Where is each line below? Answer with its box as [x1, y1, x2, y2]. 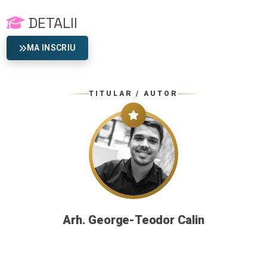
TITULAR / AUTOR [89, 89, 178, 98]
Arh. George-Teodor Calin [63, 213, 204, 228]
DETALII [24, 14, 77, 33]
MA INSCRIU [26, 43, 76, 53]
